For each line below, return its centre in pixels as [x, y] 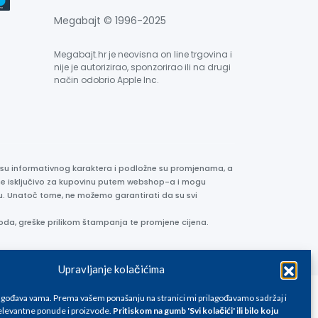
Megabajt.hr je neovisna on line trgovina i [143, 54]
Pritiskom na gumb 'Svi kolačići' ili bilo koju [196, 311]
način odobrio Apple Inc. [106, 80]
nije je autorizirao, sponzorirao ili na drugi [142, 67]
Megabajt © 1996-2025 [110, 21]
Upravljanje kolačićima [111, 269]
